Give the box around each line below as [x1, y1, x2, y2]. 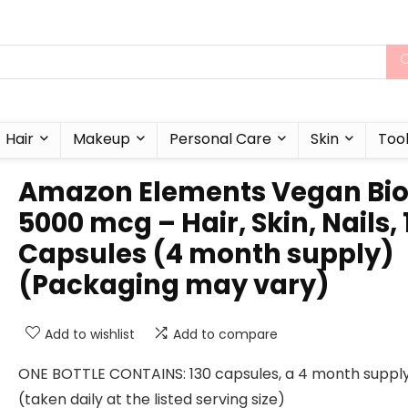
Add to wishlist [45, 325, 135, 343]
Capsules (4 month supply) [18, 236, 394, 272]
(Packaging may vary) [18, 267, 330, 303]
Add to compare [173, 325, 278, 343]
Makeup [73, 128, 130, 149]
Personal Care [169, 128, 271, 149]
